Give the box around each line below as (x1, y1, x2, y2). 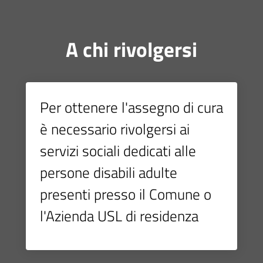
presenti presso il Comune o (40, 183, 211, 206)
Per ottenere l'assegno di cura (40, 96, 223, 119)
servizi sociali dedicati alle (40, 139, 196, 163)
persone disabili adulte (40, 161, 177, 184)
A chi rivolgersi (66, 33, 197, 66)
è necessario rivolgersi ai (40, 117, 190, 141)
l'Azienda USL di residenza (40, 204, 198, 228)
